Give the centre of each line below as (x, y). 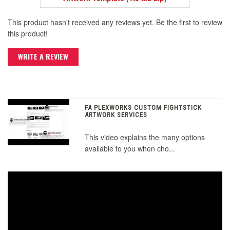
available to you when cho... (130, 149)
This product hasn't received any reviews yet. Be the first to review (115, 22)
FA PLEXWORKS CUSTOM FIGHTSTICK (143, 108)
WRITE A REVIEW (43, 56)
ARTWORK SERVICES (116, 115)
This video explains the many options (145, 137)
